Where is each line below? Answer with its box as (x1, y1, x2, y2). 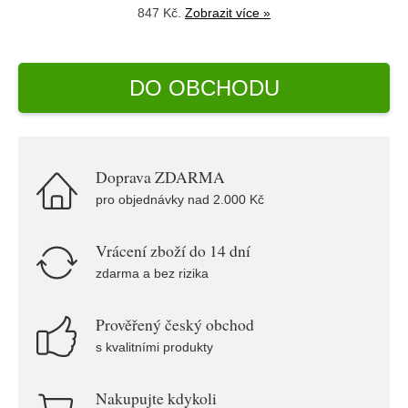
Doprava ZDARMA (96, 166, 225, 188)
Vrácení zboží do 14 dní (96, 240, 250, 261)
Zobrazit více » (185, 5, 270, 20)
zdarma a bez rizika (96, 266, 209, 280)
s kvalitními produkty (96, 340, 213, 354)
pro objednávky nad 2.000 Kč (96, 192, 264, 207)
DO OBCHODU (128, 75, 280, 100)
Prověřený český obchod (96, 313, 254, 335)
